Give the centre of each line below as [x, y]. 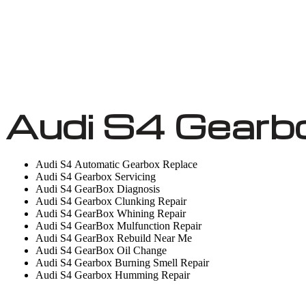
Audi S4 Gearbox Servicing [96, 177]
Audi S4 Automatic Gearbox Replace [116, 164]
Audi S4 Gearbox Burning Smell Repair [122, 263]
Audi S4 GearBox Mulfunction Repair [119, 226]
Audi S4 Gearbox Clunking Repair [111, 201]
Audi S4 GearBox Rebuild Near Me [114, 238]
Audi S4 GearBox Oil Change [101, 250]
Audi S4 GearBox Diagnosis [98, 189]
